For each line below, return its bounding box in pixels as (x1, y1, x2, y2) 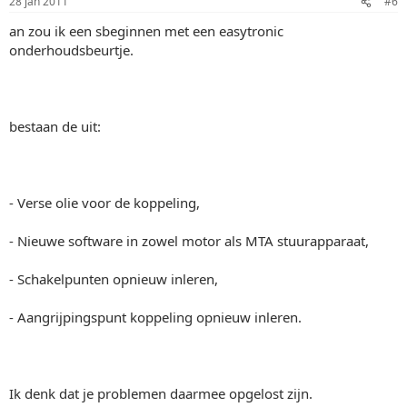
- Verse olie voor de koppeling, (9, 194, 200, 212)
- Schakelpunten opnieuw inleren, (9, 270, 218, 288)
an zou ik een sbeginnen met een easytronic (9, 22, 283, 40)
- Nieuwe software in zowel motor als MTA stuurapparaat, (9, 232, 369, 250)
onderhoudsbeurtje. (9, 41, 134, 59)
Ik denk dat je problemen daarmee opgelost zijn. (9, 384, 313, 402)
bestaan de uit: (9, 117, 101, 135)
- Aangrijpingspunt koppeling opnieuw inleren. (9, 308, 302, 326)
